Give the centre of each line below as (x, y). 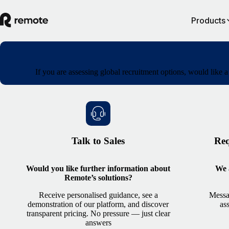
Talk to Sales (98, 141)
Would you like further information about (98, 169)
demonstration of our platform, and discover (98, 204)
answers (98, 223)
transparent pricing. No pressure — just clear (98, 214)
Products (208, 20)
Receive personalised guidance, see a (98, 195)
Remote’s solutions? (98, 178)
